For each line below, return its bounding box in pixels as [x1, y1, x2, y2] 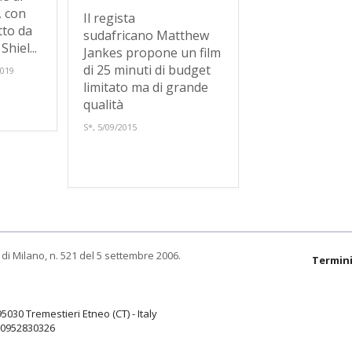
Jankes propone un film [83, 43, 222, 61]
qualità [83, 95, 124, 113]
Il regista [83, 9, 136, 27]
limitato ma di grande [83, 78, 209, 96]
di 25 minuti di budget [83, 60, 211, 79]
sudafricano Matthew [83, 26, 210, 44]
